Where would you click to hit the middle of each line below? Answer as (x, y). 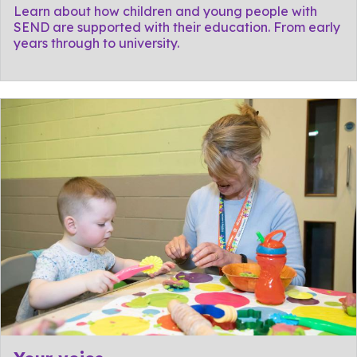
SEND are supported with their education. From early (177, 27)
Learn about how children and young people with (165, 12)
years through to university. (98, 43)
